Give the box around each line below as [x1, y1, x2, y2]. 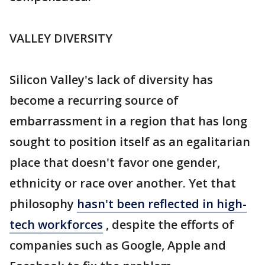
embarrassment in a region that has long [9, 113, 247, 129]
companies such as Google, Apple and [9, 237, 226, 253]
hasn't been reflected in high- [77, 196, 247, 212]
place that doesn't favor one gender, [9, 154, 220, 170]
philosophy [9, 196, 77, 212]
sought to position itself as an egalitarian [9, 134, 250, 150]
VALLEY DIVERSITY [9, 30, 112, 46]
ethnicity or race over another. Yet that [9, 175, 236, 191]
